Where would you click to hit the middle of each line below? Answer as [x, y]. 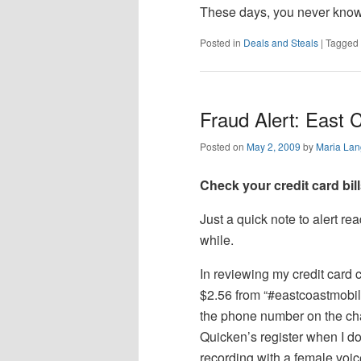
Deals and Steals [281, 43]
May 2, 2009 [274, 147]
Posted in [220, 43]
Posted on [223, 147]
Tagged [342, 43]
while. [217, 240]
